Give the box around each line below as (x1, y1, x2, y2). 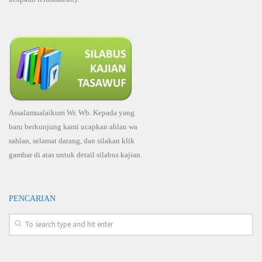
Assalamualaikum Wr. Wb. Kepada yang (9, 108, 135, 118)
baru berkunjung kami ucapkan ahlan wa (9, 122, 137, 132)
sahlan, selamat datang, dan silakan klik (9, 136, 135, 146)
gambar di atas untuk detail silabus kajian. (9, 150, 142, 160)
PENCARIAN (9, 194, 56, 204)
